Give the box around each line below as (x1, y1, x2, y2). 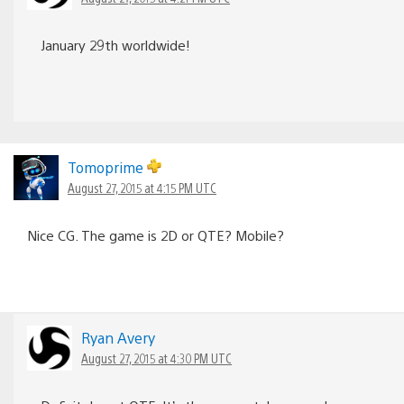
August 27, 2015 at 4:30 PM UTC (81, 349, 232, 366)
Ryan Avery (81, 327, 155, 347)
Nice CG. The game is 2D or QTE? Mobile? (27, 225, 284, 243)
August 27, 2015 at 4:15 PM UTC (68, 179, 216, 196)
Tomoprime (68, 157, 147, 177)
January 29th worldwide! (41, 35, 190, 53)
